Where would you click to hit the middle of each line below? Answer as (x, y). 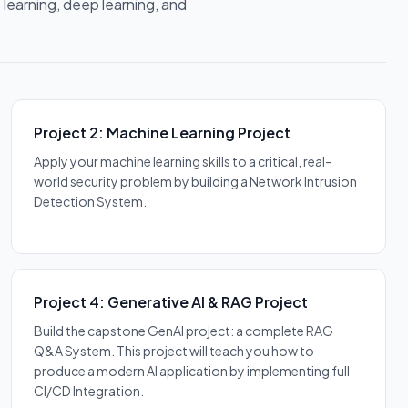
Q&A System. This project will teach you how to (174, 350)
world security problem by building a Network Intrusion (195, 181)
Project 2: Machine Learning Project (162, 132)
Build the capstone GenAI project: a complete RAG (184, 330)
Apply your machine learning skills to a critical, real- (183, 161)
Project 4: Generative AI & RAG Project (171, 301)
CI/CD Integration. (89, 390)
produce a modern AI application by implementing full (192, 370)
